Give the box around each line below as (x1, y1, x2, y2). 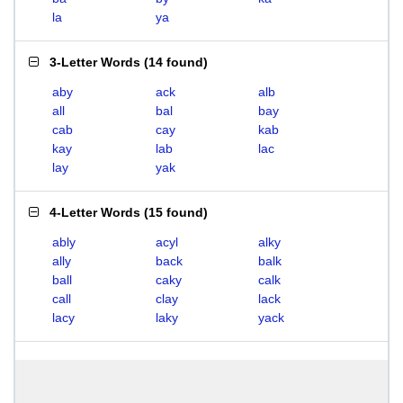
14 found (148, 55, 203, 69)
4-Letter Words (49, 205, 140, 219)
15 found (148, 205, 203, 219)
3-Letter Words (49, 55, 140, 69)
